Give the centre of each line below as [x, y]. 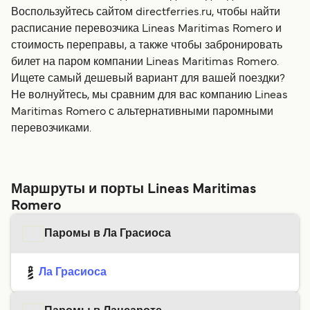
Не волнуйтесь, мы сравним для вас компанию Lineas [149, 96]
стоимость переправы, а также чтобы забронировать [147, 46]
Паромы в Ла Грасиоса [108, 234]
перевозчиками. [51, 129]
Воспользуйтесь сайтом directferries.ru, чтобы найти [146, 13]
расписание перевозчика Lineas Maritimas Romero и [146, 29]
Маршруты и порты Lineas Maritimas [134, 190]
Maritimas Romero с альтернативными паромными [142, 112]
